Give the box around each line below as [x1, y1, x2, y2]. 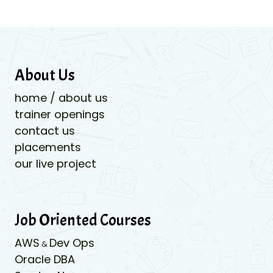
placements [15, 139, 81, 155]
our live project [15, 155, 96, 171]
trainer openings [15, 106, 105, 122]
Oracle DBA [15, 251, 75, 267]
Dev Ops [49, 235, 94, 250]
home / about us [15, 90, 108, 105]
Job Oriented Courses [15, 210, 151, 230]
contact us [15, 122, 75, 138]
